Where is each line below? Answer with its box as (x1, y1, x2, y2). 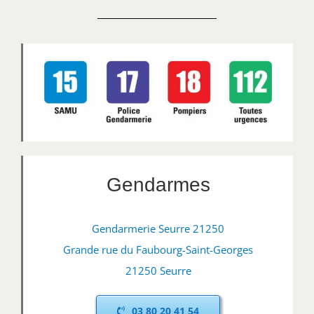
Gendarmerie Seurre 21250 (92, 221, 224, 235)
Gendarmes (106, 174, 210, 196)
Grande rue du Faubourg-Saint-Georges (63, 242, 253, 257)
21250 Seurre (125, 263, 191, 278)
